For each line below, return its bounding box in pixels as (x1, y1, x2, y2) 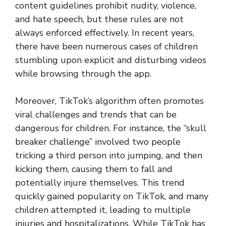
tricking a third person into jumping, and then (15, 149, 202, 162)
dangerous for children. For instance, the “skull (15, 122, 206, 135)
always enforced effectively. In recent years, (15, 27, 194, 39)
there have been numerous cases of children (15, 40, 198, 53)
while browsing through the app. (15, 68, 151, 80)
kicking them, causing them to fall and (15, 163, 173, 176)
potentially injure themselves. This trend (15, 177, 185, 189)
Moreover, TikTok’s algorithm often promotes (15, 95, 204, 107)
